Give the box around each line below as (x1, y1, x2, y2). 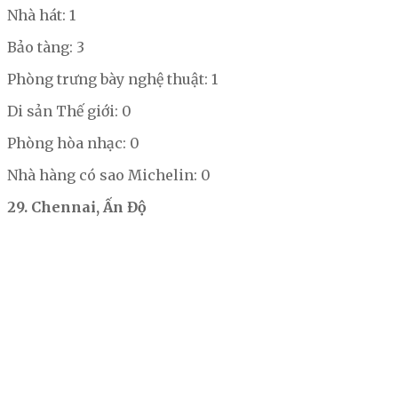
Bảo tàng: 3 (7, 38, 84, 57)
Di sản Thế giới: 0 (7, 102, 131, 121)
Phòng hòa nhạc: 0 (7, 134, 139, 153)
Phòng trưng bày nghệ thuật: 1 (7, 70, 218, 89)
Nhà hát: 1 (7, 6, 76, 25)
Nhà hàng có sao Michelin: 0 (7, 166, 211, 185)
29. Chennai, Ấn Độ (7, 198, 147, 217)
